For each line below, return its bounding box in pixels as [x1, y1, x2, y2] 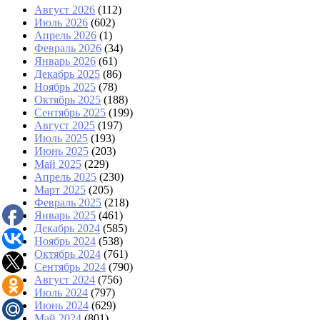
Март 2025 [34, 184, 86, 196]
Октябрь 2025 [34, 94, 101, 106]
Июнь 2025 [34, 145, 89, 158]
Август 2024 [34, 274, 95, 286]
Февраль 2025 [34, 196, 101, 209]
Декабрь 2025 [34, 68, 100, 81]
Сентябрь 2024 [34, 261, 106, 274]
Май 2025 [34, 158, 81, 171]
